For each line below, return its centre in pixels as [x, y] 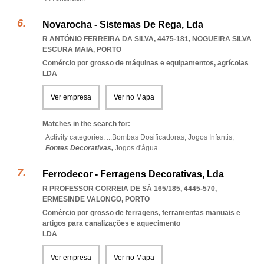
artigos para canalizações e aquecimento [111, 223]
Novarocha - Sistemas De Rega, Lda [123, 24]
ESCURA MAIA [68, 49]
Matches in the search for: [86, 124]
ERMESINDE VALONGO [82, 199]
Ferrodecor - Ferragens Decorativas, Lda [133, 174]
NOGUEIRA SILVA [222, 39]
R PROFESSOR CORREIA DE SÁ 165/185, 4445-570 [129, 189]
